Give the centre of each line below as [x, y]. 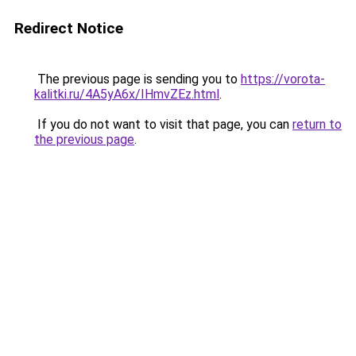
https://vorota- [283, 79]
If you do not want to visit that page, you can [163, 124]
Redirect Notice [69, 28]
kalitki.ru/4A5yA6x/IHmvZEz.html [127, 94]
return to [317, 124]
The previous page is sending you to [137, 79]
